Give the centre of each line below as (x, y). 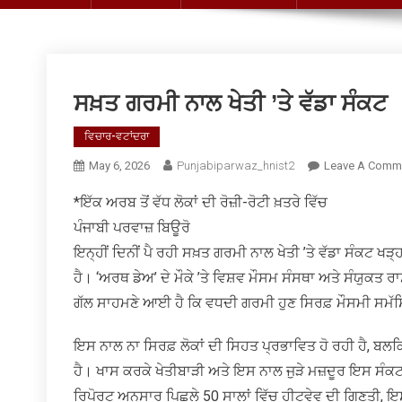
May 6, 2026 (119, 166)
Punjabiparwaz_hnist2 (236, 166)
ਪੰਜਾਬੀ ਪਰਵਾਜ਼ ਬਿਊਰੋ (132, 228)
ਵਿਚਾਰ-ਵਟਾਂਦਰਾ (117, 137)
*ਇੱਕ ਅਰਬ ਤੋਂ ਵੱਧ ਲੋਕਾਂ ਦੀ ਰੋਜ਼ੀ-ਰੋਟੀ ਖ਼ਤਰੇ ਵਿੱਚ (201, 203)
